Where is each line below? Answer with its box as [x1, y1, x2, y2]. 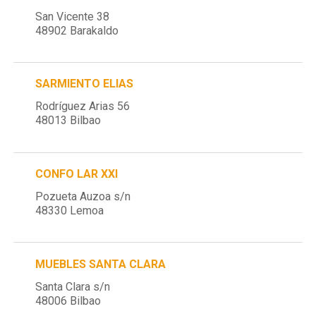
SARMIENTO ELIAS [35, 77, 134, 91]
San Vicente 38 [35, 9, 110, 23]
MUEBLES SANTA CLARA [35, 257, 166, 271]
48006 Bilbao [35, 293, 102, 308]
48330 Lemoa [35, 204, 104, 218]
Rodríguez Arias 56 [35, 99, 130, 114]
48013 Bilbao [35, 114, 102, 128]
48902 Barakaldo [35, 23, 119, 37]
